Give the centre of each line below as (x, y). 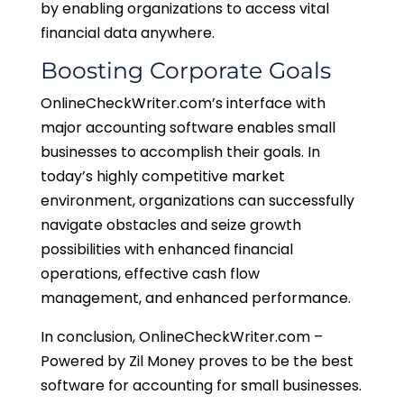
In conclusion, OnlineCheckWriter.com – (181, 337)
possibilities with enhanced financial (166, 250)
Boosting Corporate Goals (185, 71)
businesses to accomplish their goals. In (180, 152)
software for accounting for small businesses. (201, 386)
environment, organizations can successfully (197, 201)
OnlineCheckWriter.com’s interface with (183, 104)
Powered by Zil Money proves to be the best (197, 362)
